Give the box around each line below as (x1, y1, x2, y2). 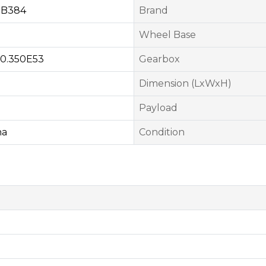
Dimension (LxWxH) (139, 78, 232, 89)
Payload (139, 102, 178, 113)
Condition (139, 126, 185, 138)
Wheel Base (139, 29, 196, 40)
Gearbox (139, 53, 180, 65)
